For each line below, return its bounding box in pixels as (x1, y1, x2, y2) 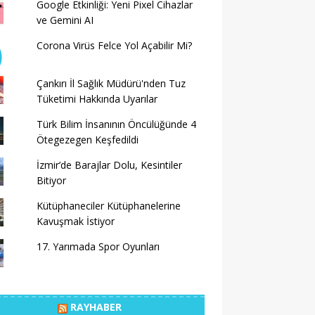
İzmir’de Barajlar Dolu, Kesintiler (36, 158, 182, 172)
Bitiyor (36, 174, 66, 187)
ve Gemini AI (36, 13, 94, 27)
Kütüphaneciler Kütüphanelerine (36, 199, 181, 212)
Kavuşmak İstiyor (36, 214, 115, 228)
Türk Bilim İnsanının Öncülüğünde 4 (36, 117, 196, 131)
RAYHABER (70, 300, 122, 314)
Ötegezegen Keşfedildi (36, 133, 139, 146)
